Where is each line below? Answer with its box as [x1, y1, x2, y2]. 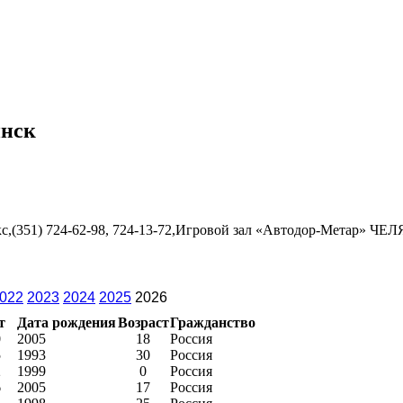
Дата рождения [17, 314, 116, 330]
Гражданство [170, 314, 255, 330]
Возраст [117, 314, 169, 330]
